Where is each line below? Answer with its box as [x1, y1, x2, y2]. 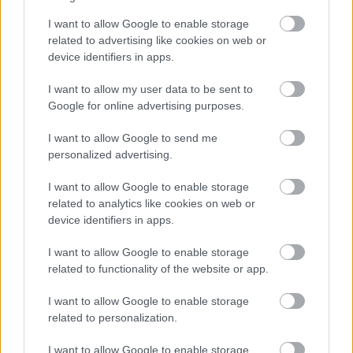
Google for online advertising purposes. [48, 99, 244, 112]
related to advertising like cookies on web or [48, 34, 266, 46]
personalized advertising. [48, 148, 173, 161]
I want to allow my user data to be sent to [48, 83, 253, 95]
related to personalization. [48, 311, 177, 324]
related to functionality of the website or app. [48, 262, 269, 275]
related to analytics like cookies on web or [48, 197, 255, 210]
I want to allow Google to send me [48, 132, 217, 144]
